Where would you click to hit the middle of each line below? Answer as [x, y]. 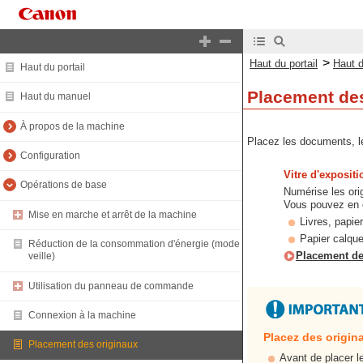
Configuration [50, 156]
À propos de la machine [73, 126]
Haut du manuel [56, 97]
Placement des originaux [83, 345]
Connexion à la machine [82, 316]
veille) [42, 256]
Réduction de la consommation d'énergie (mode [134, 244]
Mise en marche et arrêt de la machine [113, 214]
